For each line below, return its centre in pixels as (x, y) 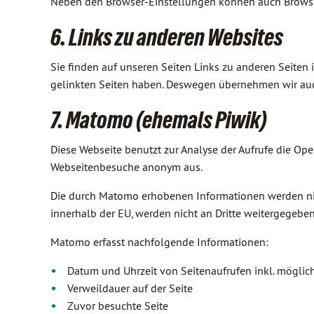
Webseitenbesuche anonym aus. (127, 167)
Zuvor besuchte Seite (118, 306)
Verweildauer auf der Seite (130, 288)
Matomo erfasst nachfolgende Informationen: (159, 242)
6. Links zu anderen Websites (167, 37)
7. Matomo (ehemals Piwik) (159, 120)
